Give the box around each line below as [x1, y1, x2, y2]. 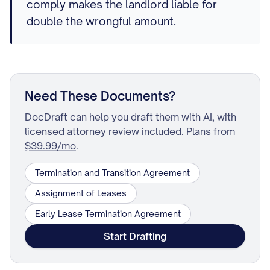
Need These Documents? [25, 89, 175, 104]
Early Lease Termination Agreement [35, 209, 181, 219]
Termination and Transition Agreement [35, 168, 190, 178]
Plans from [186, 125, 235, 137]
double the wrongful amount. [27, 14, 176, 28]
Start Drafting [104, 230, 166, 242]
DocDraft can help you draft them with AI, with [25, 111, 236, 123]
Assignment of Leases [35, 188, 127, 198]
